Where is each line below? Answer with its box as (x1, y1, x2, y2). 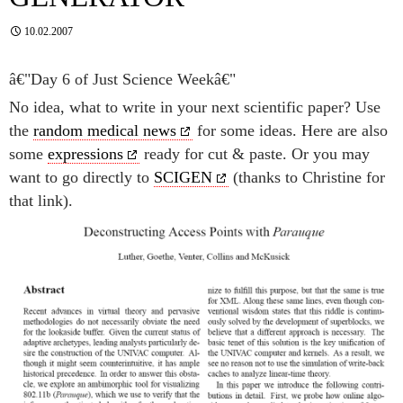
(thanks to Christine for (228, 167, 385, 186)
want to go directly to (9, 167, 154, 186)
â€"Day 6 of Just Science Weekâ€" (9, 69, 236, 88)
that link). (9, 191, 73, 210)
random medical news (33, 121, 176, 139)
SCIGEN (154, 167, 212, 186)
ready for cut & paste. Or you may (139, 144, 370, 163)
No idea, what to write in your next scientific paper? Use (9, 97, 381, 116)
